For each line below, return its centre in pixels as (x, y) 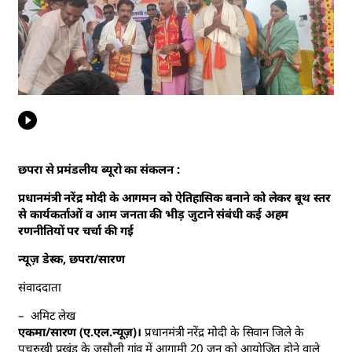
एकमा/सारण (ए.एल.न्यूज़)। (80, 331)
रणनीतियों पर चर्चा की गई (76, 230)
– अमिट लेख (47, 315)
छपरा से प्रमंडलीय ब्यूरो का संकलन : (99, 169)
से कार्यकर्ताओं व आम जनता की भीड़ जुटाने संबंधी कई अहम (154, 213)
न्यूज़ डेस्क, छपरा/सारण (73, 258)
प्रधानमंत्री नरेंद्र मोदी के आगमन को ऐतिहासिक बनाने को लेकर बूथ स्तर (174, 197)
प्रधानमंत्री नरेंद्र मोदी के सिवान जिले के (223, 331)
